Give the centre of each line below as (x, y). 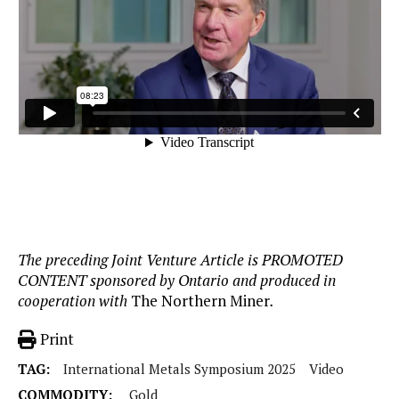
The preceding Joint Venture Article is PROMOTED (180, 260)
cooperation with (74, 301)
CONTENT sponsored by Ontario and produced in (177, 281)
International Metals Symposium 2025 (179, 369)
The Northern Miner (200, 301)
